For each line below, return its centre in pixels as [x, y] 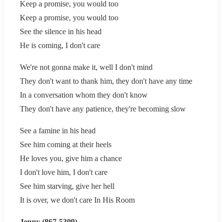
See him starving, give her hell [67, 186]
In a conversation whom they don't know [84, 95]
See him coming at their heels [66, 144]
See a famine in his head [58, 130]
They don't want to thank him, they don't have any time [106, 81]
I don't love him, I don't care [64, 172]
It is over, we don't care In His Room [77, 200]
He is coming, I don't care [60, 45]
